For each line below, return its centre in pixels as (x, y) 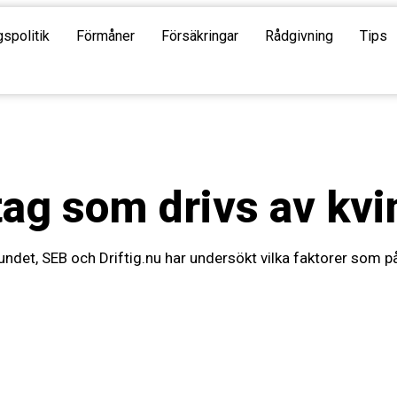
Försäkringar (199, 36)
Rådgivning (299, 36)
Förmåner (105, 36)
